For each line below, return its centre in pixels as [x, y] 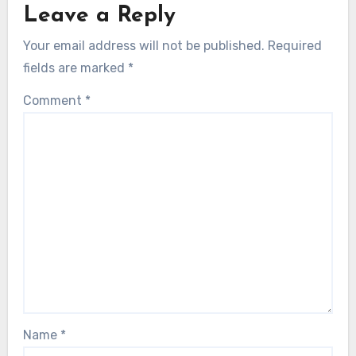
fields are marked [75, 68]
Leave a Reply [99, 15]
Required [294, 46]
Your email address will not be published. [143, 46]
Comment [54, 100]
